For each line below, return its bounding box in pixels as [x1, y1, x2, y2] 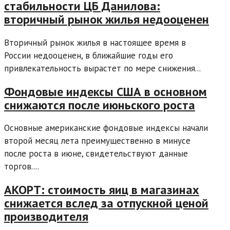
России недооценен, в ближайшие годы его [4, 49, 173, 61]
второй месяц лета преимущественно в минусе [4, 135, 190, 147]
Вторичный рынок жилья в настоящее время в [4, 36, 186, 48]
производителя [4, 208, 88, 225]
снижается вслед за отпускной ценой [4, 195, 208, 212]
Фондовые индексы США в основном [4, 83, 207, 100]
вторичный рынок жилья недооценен [4, 11, 209, 27]
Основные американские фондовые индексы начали [4, 122, 208, 134]
